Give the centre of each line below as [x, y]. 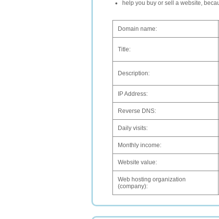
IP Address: [133, 94]
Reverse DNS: [137, 111]
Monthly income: [140, 145]
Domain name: [137, 29]
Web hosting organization [152, 179]
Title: [124, 49]
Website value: [137, 162]
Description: [134, 73]
